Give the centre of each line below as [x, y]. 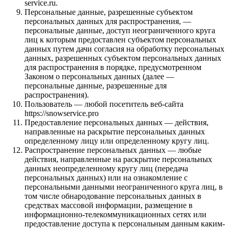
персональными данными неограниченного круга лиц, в [124, 187]
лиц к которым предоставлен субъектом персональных [120, 39]
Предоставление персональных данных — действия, [117, 122]
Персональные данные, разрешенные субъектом [109, 12]
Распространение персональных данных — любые [113, 150]
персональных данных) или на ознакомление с [106, 177]
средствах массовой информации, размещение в [109, 205]
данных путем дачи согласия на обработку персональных [124, 49]
